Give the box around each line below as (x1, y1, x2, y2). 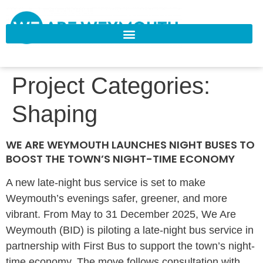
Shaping (12, 101, 97, 127)
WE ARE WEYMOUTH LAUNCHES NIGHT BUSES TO (6, 137, 255, 153)
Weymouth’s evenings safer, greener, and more (6, 193, 227, 205)
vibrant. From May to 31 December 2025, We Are (6, 208, 236, 221)
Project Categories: (12, 73, 210, 99)
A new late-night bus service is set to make (6, 177, 205, 189)
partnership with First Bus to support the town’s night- (6, 240, 255, 252)
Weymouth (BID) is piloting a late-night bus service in (6, 224, 254, 237)
